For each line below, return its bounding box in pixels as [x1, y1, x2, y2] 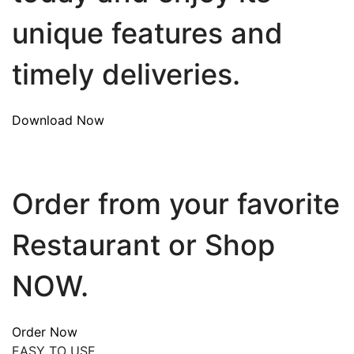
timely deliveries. [12, 57, 240, 92]
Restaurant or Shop [12, 228, 275, 262]
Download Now [12, 112, 104, 128]
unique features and [12, 16, 283, 51]
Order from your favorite [12, 186, 340, 221]
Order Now [12, 324, 77, 340]
